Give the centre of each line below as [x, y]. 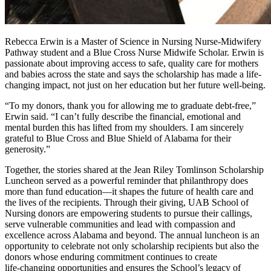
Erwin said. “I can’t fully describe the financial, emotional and [123, 117]
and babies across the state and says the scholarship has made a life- [133, 74]
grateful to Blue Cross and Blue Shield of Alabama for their [118, 139]
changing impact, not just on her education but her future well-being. [135, 85]
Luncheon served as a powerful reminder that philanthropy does [126, 181]
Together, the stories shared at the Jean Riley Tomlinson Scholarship [134, 170]
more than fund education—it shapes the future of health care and [129, 192]
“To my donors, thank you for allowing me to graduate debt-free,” [130, 106]
